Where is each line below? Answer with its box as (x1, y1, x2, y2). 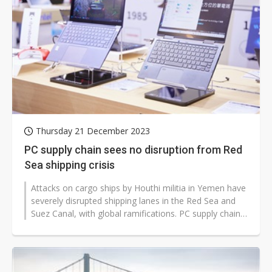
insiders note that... (31, 220, 105, 233)
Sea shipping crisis (24, 158, 115, 172)
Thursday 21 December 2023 (36, 125, 150, 137)
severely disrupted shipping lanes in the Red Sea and (31, 195, 236, 207)
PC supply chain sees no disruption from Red (24, 143, 242, 157)
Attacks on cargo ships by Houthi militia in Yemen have (31, 182, 246, 194)
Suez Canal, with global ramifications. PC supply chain (31, 208, 240, 220)
